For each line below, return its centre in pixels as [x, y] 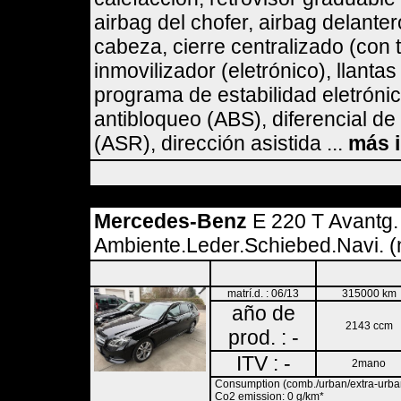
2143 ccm [369, 326]
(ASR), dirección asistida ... [221, 143]
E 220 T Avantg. [323, 221]
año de [263, 313]
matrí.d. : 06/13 [263, 294]
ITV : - [263, 363]
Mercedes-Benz [171, 221]
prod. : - [263, 337]
